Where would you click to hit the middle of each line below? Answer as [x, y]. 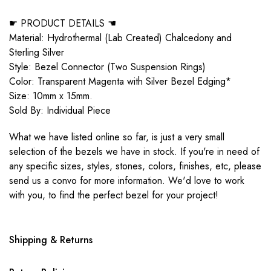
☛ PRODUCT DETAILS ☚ [63, 23]
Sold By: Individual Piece [60, 110]
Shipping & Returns [51, 240]
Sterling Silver [37, 52]
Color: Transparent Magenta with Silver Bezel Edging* [120, 81]
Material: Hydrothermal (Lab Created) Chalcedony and [120, 38]
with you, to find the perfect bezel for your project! [114, 195]
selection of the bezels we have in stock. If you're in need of [134, 152]
